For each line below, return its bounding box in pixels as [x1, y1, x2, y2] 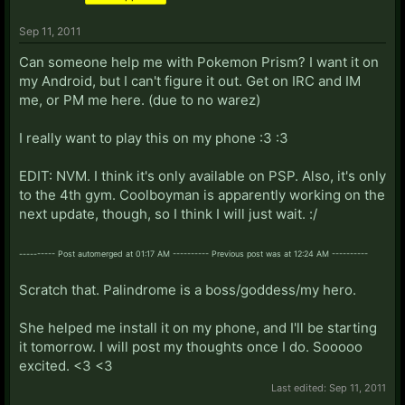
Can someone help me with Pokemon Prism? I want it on [19, 52, 379, 71]
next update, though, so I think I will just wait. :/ [19, 204, 317, 222]
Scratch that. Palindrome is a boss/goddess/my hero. [19, 280, 356, 298]
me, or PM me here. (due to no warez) [19, 90, 260, 108]
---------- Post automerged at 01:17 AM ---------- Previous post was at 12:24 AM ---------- [19, 248, 368, 259]
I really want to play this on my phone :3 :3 [19, 128, 288, 146]
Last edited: [271, 381, 329, 394]
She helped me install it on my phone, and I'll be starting [19, 318, 377, 336]
